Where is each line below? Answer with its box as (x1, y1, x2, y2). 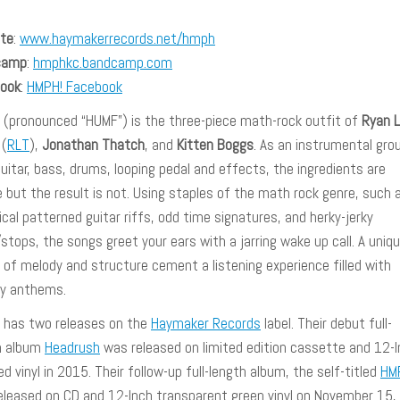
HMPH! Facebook (27, 77, 122, 96)
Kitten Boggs (177, 135, 254, 154)
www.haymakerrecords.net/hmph (20, 29, 215, 48)
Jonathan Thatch (42, 135, 145, 154)
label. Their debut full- (261, 313, 392, 333)
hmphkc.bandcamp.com (33, 53, 172, 72)
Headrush (45, 337, 100, 357)
